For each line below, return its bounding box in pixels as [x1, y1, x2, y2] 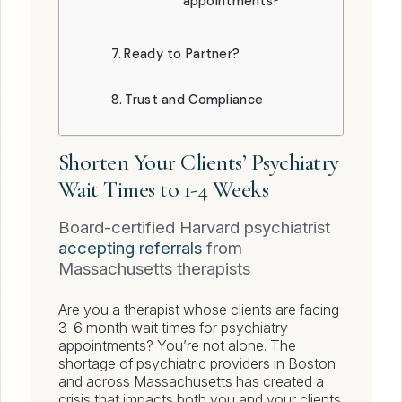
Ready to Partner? [124, 46, 240, 62]
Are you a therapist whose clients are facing [58, 301, 339, 319]
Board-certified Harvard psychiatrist [58, 217, 330, 239]
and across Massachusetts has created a [58, 372, 324, 391]
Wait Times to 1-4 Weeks [58, 175, 269, 204]
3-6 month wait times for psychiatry [58, 319, 288, 337]
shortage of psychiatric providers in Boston [58, 354, 336, 373]
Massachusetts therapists [58, 258, 250, 280]
